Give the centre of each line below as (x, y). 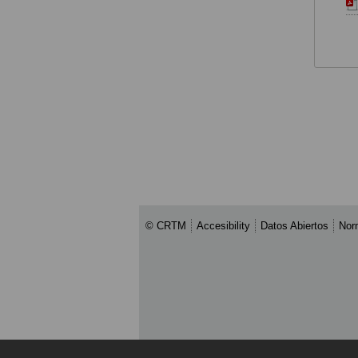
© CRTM (166, 225)
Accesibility (223, 225)
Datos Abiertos (294, 225)
